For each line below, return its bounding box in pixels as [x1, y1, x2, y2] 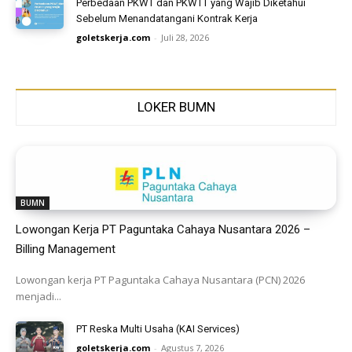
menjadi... [16, 289, 61, 304]
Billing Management [16, 242, 115, 257]
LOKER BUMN [137, 98, 215, 115]
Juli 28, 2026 [161, 31, 210, 43]
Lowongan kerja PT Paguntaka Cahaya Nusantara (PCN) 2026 [16, 273, 305, 288]
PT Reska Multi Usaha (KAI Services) [76, 323, 240, 335]
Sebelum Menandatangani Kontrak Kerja [76, 12, 258, 24]
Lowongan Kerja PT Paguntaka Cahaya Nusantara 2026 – [16, 222, 310, 237]
